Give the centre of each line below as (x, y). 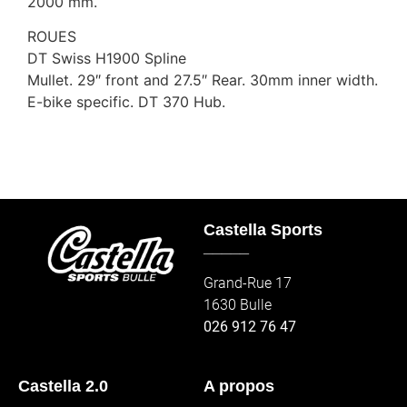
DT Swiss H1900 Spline (107, 59)
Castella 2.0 (63, 387)
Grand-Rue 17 (248, 283)
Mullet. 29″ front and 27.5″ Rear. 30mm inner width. (203, 80)
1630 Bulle (238, 304)
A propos (239, 387)
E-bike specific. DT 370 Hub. (126, 102)
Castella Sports (263, 229)
